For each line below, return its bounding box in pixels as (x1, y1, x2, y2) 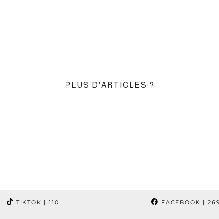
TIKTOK (14, 198, 42, 206)
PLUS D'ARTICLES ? (65, 80, 154, 89)
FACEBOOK (159, 198, 201, 206)
